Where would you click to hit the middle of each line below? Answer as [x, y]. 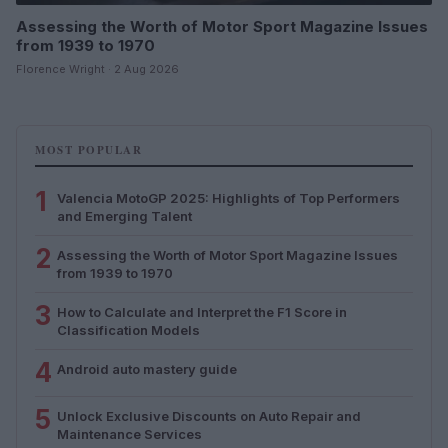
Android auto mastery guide [147, 368]
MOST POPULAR [88, 149]
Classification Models [128, 329]
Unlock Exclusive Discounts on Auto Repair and [209, 415]
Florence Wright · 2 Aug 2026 [97, 68]
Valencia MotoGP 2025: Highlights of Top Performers [228, 197]
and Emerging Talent [124, 215]
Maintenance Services [129, 433]
